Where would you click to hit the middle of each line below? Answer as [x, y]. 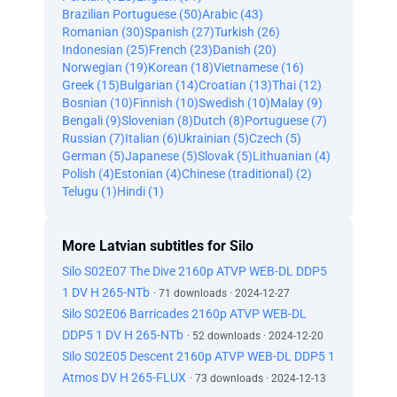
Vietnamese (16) [259, 67]
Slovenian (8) [157, 121]
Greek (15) [91, 85]
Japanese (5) [161, 156]
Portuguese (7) [286, 121]
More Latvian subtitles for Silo [158, 246]
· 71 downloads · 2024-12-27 [222, 293]
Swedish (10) [234, 103]
